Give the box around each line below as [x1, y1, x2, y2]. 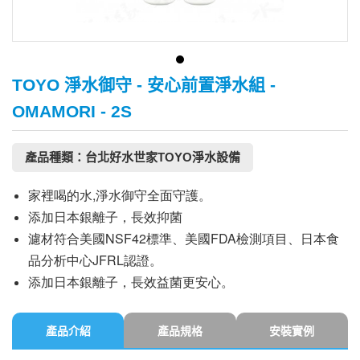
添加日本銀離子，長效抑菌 [28, 207, 182, 226]
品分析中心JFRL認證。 [28, 251, 162, 269]
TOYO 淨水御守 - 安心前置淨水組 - [12, 76, 276, 94]
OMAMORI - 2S [12, 102, 132, 121]
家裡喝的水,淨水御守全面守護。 [28, 186, 211, 204]
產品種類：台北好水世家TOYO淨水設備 [25, 150, 240, 164]
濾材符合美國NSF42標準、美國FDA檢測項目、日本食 [28, 229, 339, 247]
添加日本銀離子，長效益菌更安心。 [28, 272, 234, 291]
